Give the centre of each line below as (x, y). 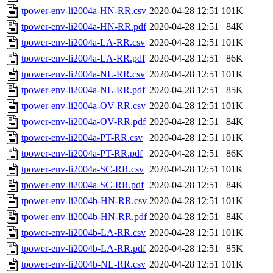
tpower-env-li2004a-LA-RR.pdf (83, 58)
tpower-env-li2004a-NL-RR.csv (83, 74)
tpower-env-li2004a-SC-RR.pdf (83, 185)
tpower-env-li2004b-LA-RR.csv (83, 233)
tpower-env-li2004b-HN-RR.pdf (84, 217)
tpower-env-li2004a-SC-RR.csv (83, 169)
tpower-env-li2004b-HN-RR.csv (84, 201)
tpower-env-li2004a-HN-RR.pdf (84, 27)
